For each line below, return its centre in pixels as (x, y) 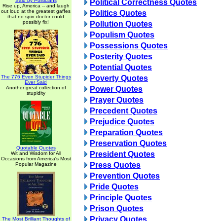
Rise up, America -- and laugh (36, 6)
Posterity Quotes (121, 56)
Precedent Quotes (124, 111)
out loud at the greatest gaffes (36, 11)
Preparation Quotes (126, 132)
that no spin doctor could (36, 17)
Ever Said (36, 82)
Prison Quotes (117, 208)
